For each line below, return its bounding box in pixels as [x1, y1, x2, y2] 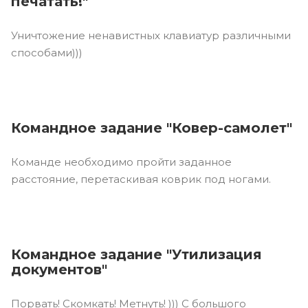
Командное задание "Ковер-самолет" [11, 119, 292, 136]
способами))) [11, 45, 82, 59]
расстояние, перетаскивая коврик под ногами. [11, 172, 271, 186]
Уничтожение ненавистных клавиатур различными [11, 28, 291, 42]
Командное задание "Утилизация [11, 245, 262, 263]
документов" [11, 261, 107, 278]
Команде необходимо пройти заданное [11, 155, 232, 168]
